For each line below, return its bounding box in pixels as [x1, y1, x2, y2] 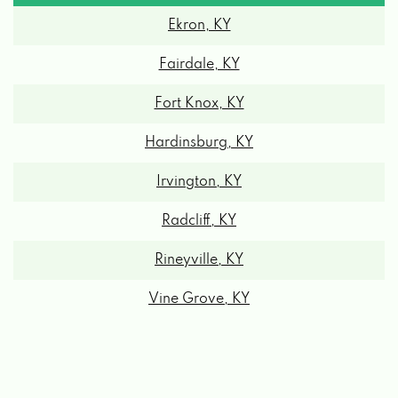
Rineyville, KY [155, 252, 243, 267]
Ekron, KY [167, 18, 231, 33]
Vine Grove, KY [148, 291, 250, 306]
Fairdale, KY [158, 57, 240, 72]
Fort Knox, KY [154, 96, 244, 111]
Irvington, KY [156, 174, 242, 189]
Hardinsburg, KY [145, 135, 253, 150]
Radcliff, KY [162, 213, 236, 228]
